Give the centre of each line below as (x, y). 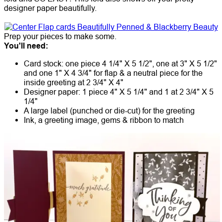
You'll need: (26, 46)
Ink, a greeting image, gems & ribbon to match (104, 120)
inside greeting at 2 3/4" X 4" (74, 82)
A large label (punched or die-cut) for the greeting (109, 110)
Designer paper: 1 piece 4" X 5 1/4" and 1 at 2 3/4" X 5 (119, 91)
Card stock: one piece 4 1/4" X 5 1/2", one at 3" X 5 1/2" (120, 63)
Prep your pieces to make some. (60, 36)
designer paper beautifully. (51, 8)
